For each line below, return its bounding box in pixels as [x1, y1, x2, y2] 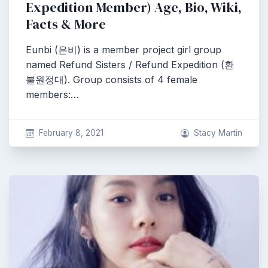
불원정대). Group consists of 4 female [26, 74, 197, 86]
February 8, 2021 [38, 128, 103, 138]
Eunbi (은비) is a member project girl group [26, 44, 221, 56]
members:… [26, 89, 79, 100]
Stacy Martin [194, 128, 242, 138]
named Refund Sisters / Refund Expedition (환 [26, 59, 234, 71]
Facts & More [26, 15, 106, 33]
